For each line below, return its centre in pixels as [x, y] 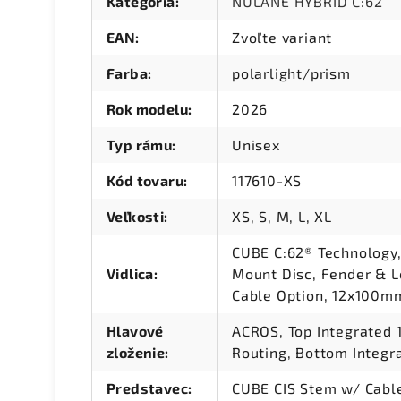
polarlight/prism [291, 73]
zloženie [136, 353]
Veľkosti [136, 217]
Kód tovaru [145, 181]
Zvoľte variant [282, 38]
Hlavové [135, 331]
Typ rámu [140, 145]
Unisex [256, 145]
